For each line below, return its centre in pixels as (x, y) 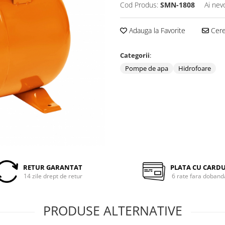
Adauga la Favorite (156, 30)
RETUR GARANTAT (53, 167)
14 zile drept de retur (53, 176)
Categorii (135, 55)
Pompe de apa (147, 68)
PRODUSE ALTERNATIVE (113, 210)
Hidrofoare (195, 68)
